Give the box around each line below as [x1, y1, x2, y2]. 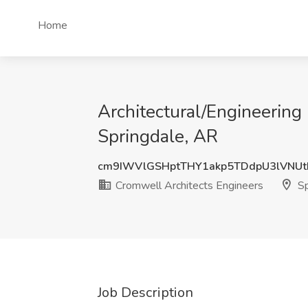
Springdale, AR [98, 124, 218, 148]
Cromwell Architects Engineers [113, 178, 263, 193]
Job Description [98, 283, 193, 302]
